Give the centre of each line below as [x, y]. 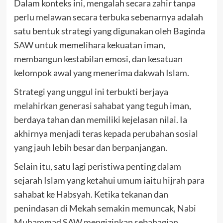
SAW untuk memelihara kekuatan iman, [89, 45]
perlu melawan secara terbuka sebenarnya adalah [108, 17]
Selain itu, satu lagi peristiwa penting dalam [97, 167]
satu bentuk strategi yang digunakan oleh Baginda [109, 31]
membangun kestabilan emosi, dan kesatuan [98, 59]
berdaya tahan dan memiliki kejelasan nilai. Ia [100, 120]
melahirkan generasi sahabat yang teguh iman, [102, 106]
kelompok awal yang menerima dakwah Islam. [101, 73]
